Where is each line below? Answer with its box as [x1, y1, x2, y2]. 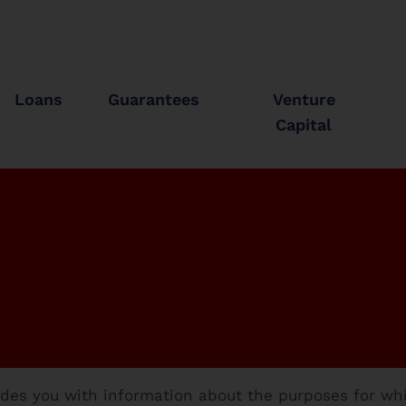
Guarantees [108, 90, 200, 109]
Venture [272, 90, 335, 109]
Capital [275, 115, 333, 134]
